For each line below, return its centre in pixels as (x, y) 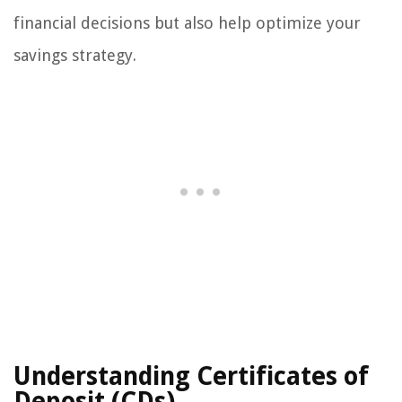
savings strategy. (75, 56)
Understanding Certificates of (191, 377)
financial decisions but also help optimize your (187, 23)
